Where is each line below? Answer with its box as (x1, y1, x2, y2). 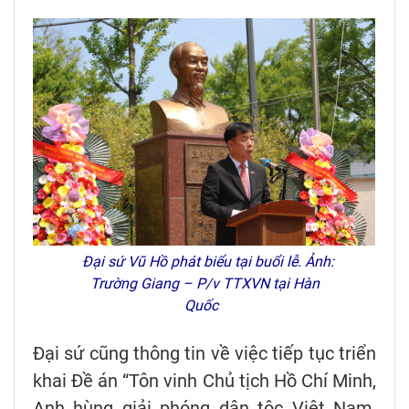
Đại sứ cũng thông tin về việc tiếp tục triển (33, 342, 376, 365)
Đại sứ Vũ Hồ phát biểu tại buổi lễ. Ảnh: (75, 253, 334, 271)
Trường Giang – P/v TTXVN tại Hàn (89, 275, 320, 293)
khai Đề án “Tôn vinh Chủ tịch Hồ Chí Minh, (33, 370, 376, 393)
